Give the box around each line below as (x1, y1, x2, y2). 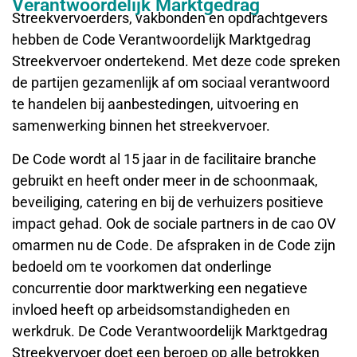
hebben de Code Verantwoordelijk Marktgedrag (12, 31, 311, 49)
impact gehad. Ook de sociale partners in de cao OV (12, 214, 335, 232)
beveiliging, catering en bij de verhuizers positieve (12, 193, 324, 210)
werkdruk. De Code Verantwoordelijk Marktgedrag (12, 322, 328, 339)
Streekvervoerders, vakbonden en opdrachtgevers (12, 10, 328, 27)
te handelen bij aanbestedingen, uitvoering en (12, 96, 299, 113)
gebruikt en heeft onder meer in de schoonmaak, (12, 171, 318, 189)
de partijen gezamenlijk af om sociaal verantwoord (12, 74, 330, 92)
